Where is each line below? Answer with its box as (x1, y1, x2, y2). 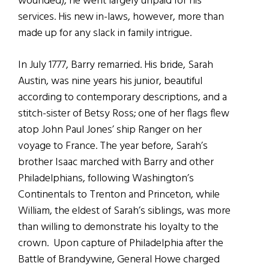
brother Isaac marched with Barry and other (18, 153, 214, 171)
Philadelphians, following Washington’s (18, 169, 194, 187)
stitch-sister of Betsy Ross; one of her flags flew (18, 104, 229, 122)
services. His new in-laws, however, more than (18, 8, 224, 26)
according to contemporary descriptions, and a (18, 88, 227, 106)
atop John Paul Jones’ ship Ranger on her (18, 121, 202, 139)
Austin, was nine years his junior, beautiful (18, 72, 202, 90)
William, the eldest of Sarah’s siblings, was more (18, 202, 231, 220)
